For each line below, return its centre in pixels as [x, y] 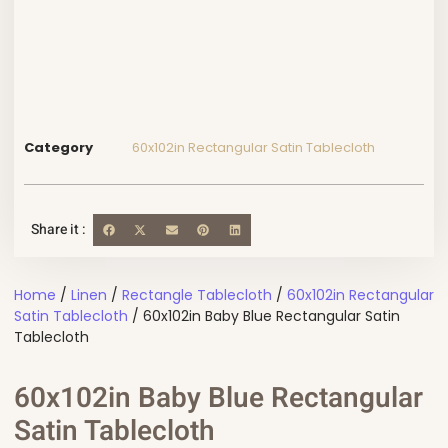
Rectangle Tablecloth [197, 295]
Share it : [58, 230]
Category [58, 148]
